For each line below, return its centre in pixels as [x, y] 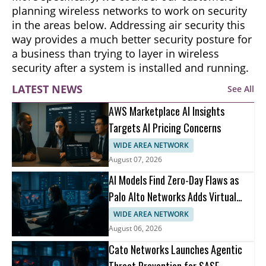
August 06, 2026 [136, 229]
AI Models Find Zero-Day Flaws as [174, 180]
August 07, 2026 [136, 159]
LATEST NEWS [47, 89]
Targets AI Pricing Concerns [165, 127]
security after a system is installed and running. [130, 67]
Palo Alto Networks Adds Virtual [173, 197]
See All [241, 88]
